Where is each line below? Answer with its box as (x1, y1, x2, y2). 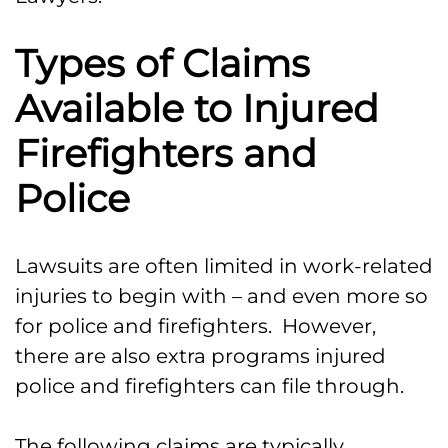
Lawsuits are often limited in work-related (15, 254, 433, 279)
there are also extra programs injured (15, 344, 386, 369)
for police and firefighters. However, (15, 314, 376, 339)
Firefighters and (15, 130, 317, 178)
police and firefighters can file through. (15, 374, 404, 399)
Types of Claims (15, 40, 310, 88)
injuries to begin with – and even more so (15, 284, 428, 309)
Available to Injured (15, 85, 379, 133)
